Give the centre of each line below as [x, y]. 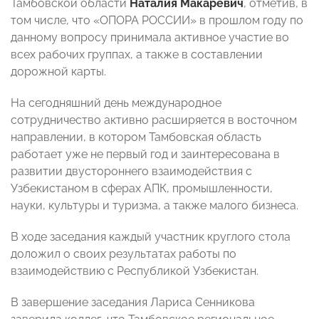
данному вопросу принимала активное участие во [150, 38]
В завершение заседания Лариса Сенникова [133, 303]
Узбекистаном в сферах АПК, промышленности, [142, 189]
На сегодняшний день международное [116, 103]
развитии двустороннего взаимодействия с [131, 172]
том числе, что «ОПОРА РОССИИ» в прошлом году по [157, 21]
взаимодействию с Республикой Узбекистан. [135, 271]
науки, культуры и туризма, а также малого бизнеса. [155, 206]
